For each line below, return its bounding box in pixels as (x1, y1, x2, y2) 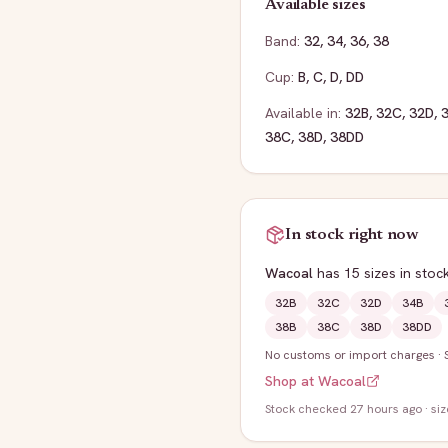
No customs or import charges (265, 347, 435, 363)
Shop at (265, 372, 318, 390)
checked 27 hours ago (298, 401, 422, 417)
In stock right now (285, 227, 420, 243)
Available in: (265, 104, 341, 122)
